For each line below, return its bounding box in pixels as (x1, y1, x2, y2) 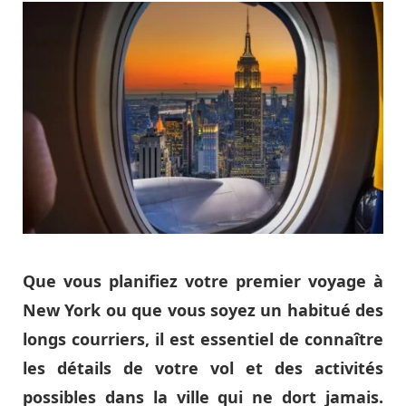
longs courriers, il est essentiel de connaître (23, 327, 383, 350)
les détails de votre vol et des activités (23, 356, 383, 379)
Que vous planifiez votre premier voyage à (23, 269, 383, 292)
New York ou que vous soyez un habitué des (23, 298, 383, 321)
